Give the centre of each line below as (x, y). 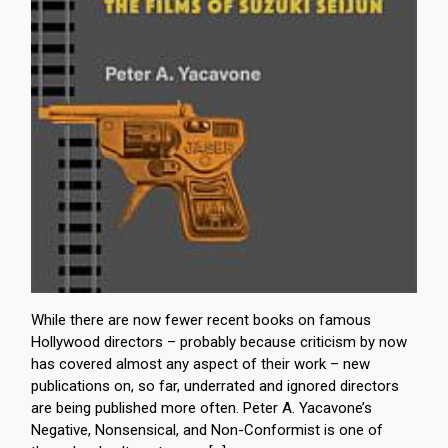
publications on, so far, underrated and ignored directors (215, 386)
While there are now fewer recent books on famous (201, 320)
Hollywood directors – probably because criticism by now (219, 342)
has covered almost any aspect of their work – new (200, 364)
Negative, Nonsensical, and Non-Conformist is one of (207, 430)
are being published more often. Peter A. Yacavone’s (201, 408)
